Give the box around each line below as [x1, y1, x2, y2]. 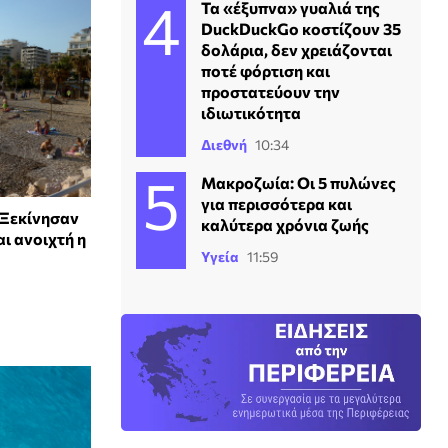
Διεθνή [201, 136, 247, 153]
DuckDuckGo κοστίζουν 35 [201, 19, 401, 38]
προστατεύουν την [201, 82, 340, 101]
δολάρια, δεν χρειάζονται [201, 40, 392, 59]
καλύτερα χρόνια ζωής [201, 215, 369, 234]
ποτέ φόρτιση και [201, 61, 330, 80]
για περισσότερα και [201, 194, 352, 213]
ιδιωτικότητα [201, 103, 301, 122]
